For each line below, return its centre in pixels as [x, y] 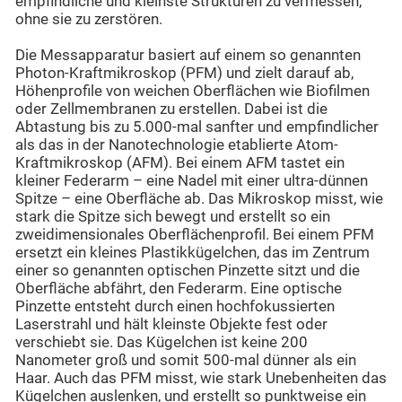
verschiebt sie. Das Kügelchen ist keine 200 [162, 343]
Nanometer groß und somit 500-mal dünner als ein [186, 361]
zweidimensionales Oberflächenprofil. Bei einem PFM [195, 235]
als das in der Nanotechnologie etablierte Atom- [177, 145]
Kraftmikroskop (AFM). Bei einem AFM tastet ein [180, 163]
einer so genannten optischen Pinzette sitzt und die [188, 271]
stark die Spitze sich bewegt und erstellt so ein [173, 217]
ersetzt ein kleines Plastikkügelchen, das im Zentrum [192, 253]
